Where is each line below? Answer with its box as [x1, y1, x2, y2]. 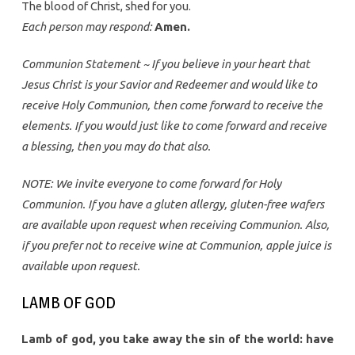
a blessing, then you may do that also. [21, 139, 211, 154]
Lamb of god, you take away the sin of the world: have [21, 332, 334, 346]
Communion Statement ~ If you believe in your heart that [21, 57, 310, 71]
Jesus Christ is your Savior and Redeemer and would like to [21, 78, 317, 92]
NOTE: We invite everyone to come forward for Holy [21, 177, 281, 191]
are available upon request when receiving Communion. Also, [21, 218, 330, 232]
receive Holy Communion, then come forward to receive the [21, 98, 323, 113]
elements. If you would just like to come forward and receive [21, 119, 326, 133]
